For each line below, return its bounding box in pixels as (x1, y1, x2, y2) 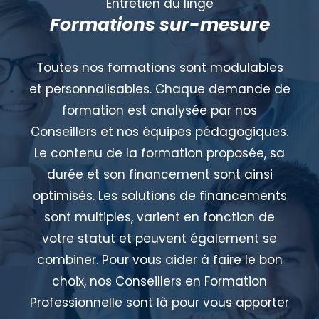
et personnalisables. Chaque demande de (28, 80, 291, 98)
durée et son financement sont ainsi (46, 165, 273, 183)
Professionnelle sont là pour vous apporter (30, 293, 289, 311)
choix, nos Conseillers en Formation (52, 272, 267, 290)
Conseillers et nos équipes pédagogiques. (31, 122, 288, 140)
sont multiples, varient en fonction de (44, 208, 275, 226)
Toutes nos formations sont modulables (36, 58, 283, 76)
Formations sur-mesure (49, 11, 270, 37)
